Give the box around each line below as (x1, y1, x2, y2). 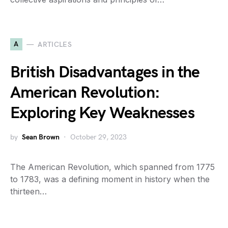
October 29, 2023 (70, 133, 127, 141)
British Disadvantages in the (10, 63, 200, 82)
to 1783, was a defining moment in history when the (10, 174, 210, 184)
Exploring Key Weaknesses (10, 103, 194, 123)
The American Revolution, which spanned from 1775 (10, 162, 215, 172)
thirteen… (10, 186, 47, 196)
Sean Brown (22, 133, 60, 141)
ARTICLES (38, 40, 72, 49)
